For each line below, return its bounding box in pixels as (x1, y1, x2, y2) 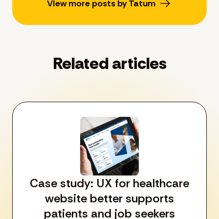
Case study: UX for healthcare (30, 175, 189, 191)
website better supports (45, 190, 174, 206)
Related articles (52, 52, 167, 74)
